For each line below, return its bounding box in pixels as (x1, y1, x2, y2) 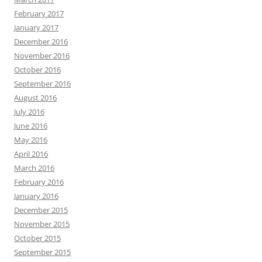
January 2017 (14, 22, 58, 33)
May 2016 (14, 135, 47, 146)
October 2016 (14, 64, 61, 75)
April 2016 (14, 149, 48, 160)
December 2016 (14, 36, 68, 47)
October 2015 (14, 233, 61, 244)
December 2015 (14, 205, 68, 216)
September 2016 (14, 78, 71, 89)
